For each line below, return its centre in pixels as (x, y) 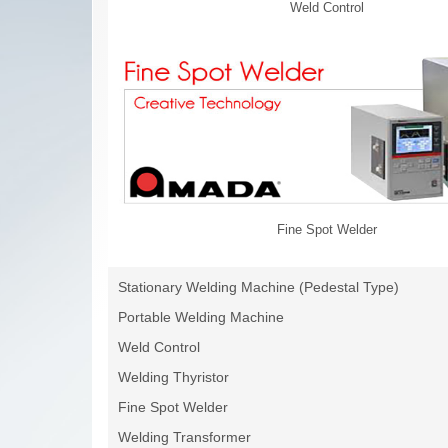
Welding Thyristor (173, 377)
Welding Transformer (184, 437)
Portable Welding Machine (201, 317)
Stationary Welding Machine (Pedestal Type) (258, 287)
